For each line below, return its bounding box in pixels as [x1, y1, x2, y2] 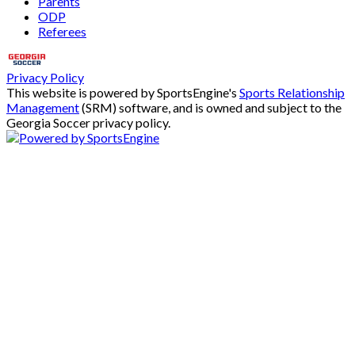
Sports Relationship [239, 84, 345, 100]
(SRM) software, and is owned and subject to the [79, 99, 342, 115]
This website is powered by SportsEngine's [6, 84, 239, 100]
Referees [38, 23, 86, 39]
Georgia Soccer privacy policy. [6, 114, 170, 130]
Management [6, 99, 79, 115]
